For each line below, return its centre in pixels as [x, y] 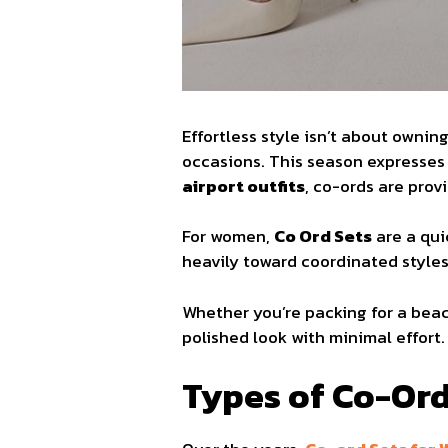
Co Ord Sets [323, 236]
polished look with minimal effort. [313, 336]
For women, [228, 236]
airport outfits [243, 185]
